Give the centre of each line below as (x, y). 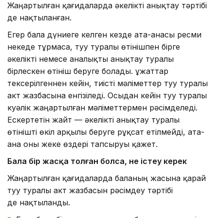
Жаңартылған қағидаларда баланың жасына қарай (107, 178)
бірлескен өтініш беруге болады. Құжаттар (88, 71)
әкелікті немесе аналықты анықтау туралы (91, 59)
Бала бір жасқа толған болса (66, 161)
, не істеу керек (156, 161)
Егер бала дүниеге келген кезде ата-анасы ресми (104, 34)
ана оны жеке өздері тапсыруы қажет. (82, 144)
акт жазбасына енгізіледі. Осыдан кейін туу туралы (107, 95)
